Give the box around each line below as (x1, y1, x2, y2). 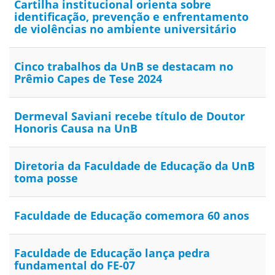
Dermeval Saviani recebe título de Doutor (14, 109, 245, 124)
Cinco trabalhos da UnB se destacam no (14, 59, 233, 74)
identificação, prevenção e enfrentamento (14, 9, 249, 25)
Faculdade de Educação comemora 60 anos (14, 208, 249, 223)
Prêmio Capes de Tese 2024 (14, 71, 162, 87)
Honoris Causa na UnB (14, 121, 137, 136)
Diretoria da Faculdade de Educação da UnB (14, 158, 255, 174)
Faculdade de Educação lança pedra (14, 246, 210, 261)
